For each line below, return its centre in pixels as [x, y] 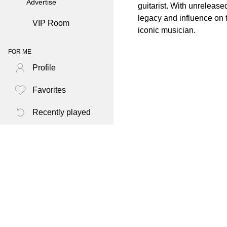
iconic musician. [167, 30]
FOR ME [20, 52]
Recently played [62, 112]
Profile [44, 68]
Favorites [49, 90]
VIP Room [51, 23]
